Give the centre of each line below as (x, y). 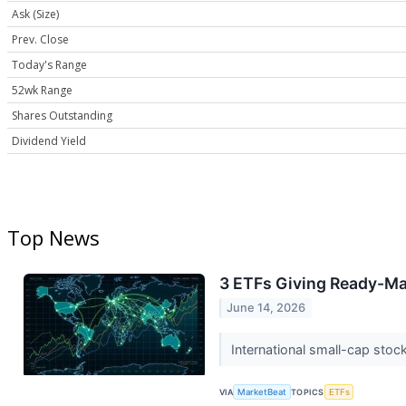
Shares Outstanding (62, 116)
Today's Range (49, 65)
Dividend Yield (49, 141)
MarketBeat (262, 392)
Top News (53, 238)
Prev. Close (40, 40)
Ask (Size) (35, 14)
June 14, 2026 (266, 308)
